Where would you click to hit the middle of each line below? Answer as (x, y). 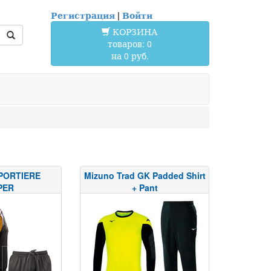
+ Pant (145, 188)
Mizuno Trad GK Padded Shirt (145, 176)
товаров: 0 (130, 44)
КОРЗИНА (134, 31)
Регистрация (83, 15)
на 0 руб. (130, 56)
